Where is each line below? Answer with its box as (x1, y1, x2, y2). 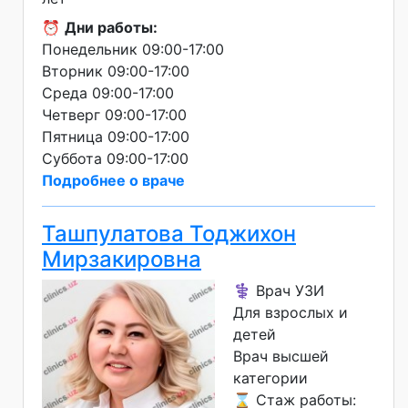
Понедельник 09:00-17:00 (42, 40, 224, 59)
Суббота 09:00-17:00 (42, 149, 189, 168)
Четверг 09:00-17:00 (42, 106, 187, 125)
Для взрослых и (233, 303, 348, 322)
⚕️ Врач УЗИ (233, 281, 324, 301)
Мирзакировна (42, 246, 201, 273)
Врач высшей (233, 347, 329, 366)
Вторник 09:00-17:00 (42, 62, 189, 81)
